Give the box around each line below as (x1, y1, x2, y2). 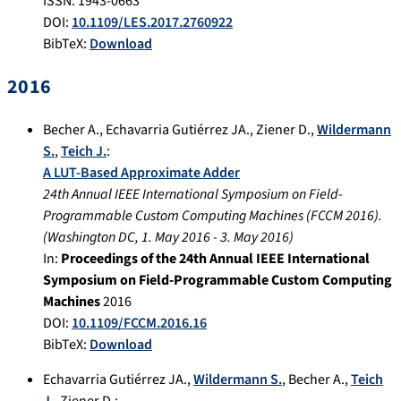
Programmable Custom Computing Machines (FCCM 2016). (43, 205, 382, 226)
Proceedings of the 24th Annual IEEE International (61, 248, 370, 269)
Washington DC (47, 226, 135, 247)
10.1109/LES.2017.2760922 (72, 12, 233, 32)
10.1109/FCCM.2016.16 (72, 312, 207, 333)
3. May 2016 (220, 226, 289, 247)
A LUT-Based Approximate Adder (43, 162, 240, 183)
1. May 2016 (141, 226, 210, 247)
